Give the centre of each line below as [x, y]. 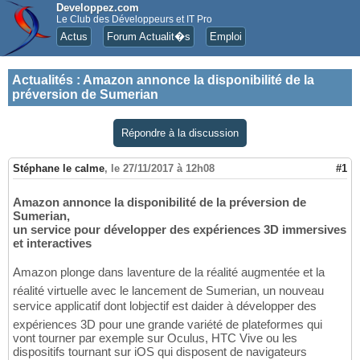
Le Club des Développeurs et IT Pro [134, 19]
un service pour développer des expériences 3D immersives [180, 230]
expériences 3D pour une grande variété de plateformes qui [168, 325]
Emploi [226, 37]
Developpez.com [98, 8]
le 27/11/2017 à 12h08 [163, 169]
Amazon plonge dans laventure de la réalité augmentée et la [169, 272]
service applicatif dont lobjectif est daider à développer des [165, 306]
